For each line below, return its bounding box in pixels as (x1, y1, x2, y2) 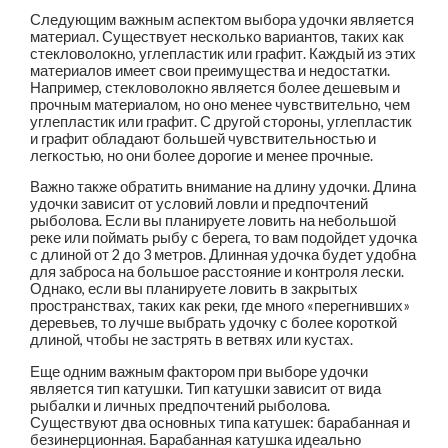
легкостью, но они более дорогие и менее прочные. (30, 146, 374, 164)
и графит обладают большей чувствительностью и (30, 129, 377, 147)
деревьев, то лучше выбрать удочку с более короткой (30, 314, 398, 332)
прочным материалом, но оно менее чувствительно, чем (30, 95, 411, 113)
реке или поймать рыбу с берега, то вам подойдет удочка (30, 229, 418, 247)
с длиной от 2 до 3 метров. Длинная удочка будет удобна (30, 246, 417, 264)
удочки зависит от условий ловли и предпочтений (30, 195, 369, 213)
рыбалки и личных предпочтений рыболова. (30, 396, 331, 414)
